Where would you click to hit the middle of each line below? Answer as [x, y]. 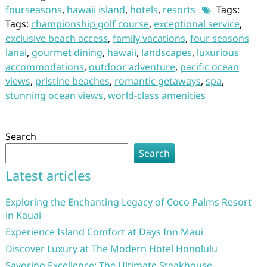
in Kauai [23, 215]
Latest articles [48, 175]
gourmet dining [67, 52]
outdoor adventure [132, 67]
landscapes [166, 52]
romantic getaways [157, 81]
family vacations [149, 38]
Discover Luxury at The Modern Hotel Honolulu [111, 249]
